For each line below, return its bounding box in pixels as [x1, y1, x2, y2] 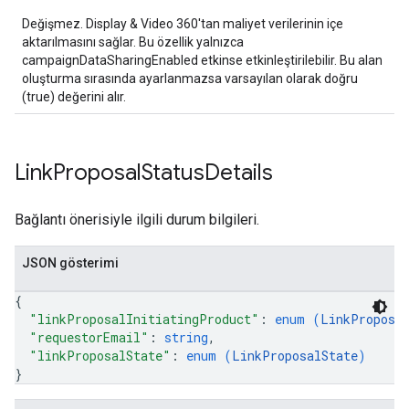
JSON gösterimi [22, 256, 119, 270]
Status [142, 159, 204, 186]
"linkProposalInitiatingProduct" [29, 310, 259, 328]
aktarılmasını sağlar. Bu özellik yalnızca [22, 35, 244, 49]
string [164, 329, 208, 346]
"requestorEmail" [29, 329, 149, 346]
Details [204, 159, 273, 186]
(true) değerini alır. [22, 89, 126, 104]
